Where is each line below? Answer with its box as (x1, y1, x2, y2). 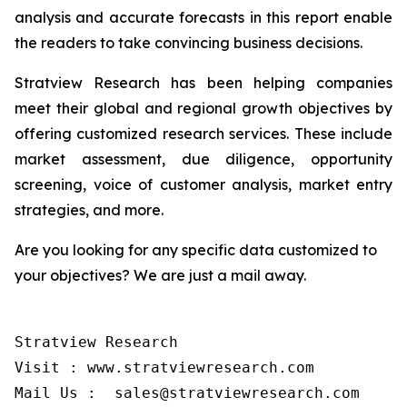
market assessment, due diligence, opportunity (15, 150, 392, 169)
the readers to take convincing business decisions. (15, 34, 362, 53)
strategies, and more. (15, 201, 164, 220)
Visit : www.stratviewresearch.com (15, 359, 314, 377)
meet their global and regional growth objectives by (15, 99, 392, 118)
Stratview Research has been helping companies (15, 74, 392, 93)
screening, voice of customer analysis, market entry (15, 175, 392, 194)
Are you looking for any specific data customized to (15, 241, 377, 260)
